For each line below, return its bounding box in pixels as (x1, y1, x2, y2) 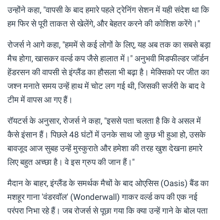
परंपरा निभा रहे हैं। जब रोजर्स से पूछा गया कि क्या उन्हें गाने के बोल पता (7, 206, 208, 216)
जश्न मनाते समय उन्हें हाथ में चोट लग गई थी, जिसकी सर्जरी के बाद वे (7, 81, 205, 91)
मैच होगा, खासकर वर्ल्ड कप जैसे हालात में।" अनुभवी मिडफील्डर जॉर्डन (7, 54, 209, 64)
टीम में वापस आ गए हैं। (7, 95, 73, 105)
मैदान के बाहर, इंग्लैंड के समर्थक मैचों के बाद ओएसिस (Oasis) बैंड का (7, 178, 209, 189)
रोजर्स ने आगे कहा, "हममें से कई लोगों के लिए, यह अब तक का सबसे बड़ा (7, 40, 211, 50)
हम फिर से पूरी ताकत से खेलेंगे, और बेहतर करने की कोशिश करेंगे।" (7, 19, 200, 29)
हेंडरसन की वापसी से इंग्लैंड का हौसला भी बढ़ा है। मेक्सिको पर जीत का (7, 67, 209, 78)
